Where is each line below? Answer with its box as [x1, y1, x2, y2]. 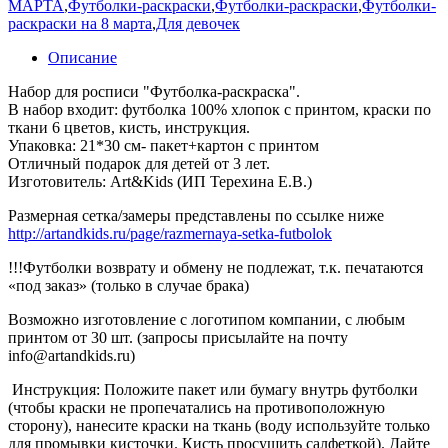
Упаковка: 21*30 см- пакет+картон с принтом [8, 137, 319, 155]
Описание [48, 49, 117, 67]
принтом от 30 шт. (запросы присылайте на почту [8, 329, 348, 347]
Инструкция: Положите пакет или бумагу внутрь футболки [8, 381, 418, 399]
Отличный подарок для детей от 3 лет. [8, 155, 270, 173]
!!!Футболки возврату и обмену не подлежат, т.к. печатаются [8, 259, 423, 277]
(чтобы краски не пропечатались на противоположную [8, 399, 385, 417]
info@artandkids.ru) [8, 347, 135, 365]
